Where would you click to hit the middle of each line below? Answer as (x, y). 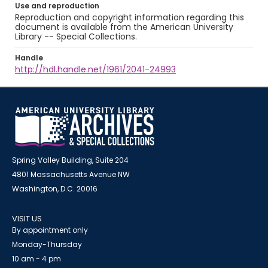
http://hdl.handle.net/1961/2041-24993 (95, 69)
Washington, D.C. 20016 (55, 189)
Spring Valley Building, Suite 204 (70, 160)
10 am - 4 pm (36, 259)
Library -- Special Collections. (76, 36)
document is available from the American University (124, 27)
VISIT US (27, 219)
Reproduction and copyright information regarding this (130, 17)
